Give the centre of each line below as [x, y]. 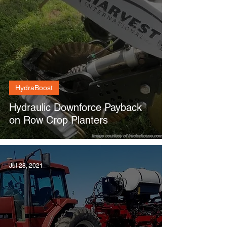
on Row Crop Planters [59, 120]
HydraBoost [34, 88]
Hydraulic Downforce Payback [75, 107]
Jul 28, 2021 [26, 166]
